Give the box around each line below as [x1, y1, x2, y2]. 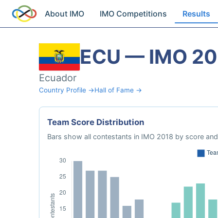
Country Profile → [39, 86, 94, 94]
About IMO [45, 9, 85, 18]
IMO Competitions [100, 9, 167, 18]
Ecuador [39, 72, 76, 84]
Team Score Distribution [47, 117, 144, 127]
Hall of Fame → [94, 86, 142, 94]
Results [182, 9, 211, 18]
